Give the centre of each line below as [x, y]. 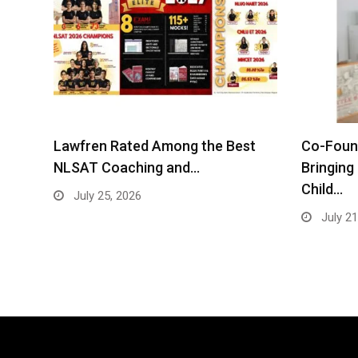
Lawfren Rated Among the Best [155, 146]
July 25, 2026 [106, 196]
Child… [322, 189]
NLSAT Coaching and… [127, 167]
